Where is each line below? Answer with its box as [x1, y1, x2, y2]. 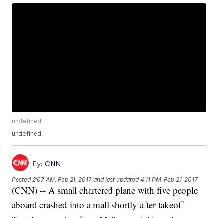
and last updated [93, 175, 139, 183]
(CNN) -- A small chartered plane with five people [12, 184, 198, 197]
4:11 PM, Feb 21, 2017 [140, 175, 198, 183]
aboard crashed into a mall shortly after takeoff [12, 199, 184, 211]
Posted [12, 175, 33, 183]
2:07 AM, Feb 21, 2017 [32, 175, 92, 183]
